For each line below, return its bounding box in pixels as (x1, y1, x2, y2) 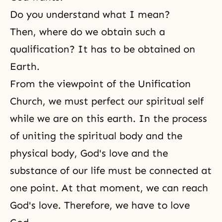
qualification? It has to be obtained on (10, 43, 195, 55)
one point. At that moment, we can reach (10, 182, 208, 194)
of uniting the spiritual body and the (10, 130, 182, 142)
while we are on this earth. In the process (10, 112, 207, 124)
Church (10, 95, 43, 107)
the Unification (119, 78, 191, 90)
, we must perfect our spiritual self (43, 95, 204, 107)
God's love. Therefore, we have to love (10, 199, 190, 211)
